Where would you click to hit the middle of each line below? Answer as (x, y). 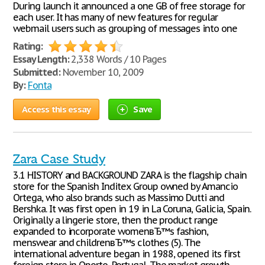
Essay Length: (41, 59)
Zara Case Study (59, 159)
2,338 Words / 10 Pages (117, 59)
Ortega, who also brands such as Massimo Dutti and (119, 198)
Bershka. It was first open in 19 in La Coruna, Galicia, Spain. (132, 209)
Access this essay (56, 109)
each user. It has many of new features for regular (115, 17)
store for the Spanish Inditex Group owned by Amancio (125, 186)
